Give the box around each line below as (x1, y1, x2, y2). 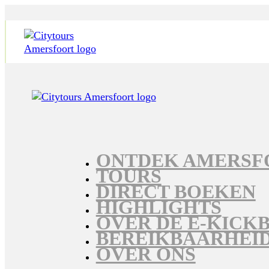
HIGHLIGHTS (95, 196, 222, 218)
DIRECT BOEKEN (95, 181, 256, 202)
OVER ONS (95, 243, 196, 265)
